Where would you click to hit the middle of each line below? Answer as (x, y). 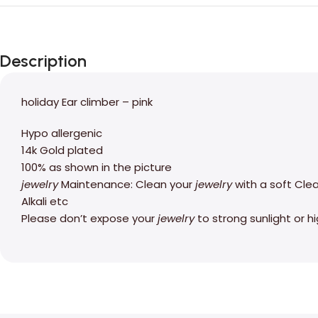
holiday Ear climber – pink (87, 102)
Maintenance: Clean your (128, 184)
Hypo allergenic (62, 133)
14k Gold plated (62, 150)
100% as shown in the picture (97, 167)
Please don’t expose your (89, 218)
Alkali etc (45, 201)
